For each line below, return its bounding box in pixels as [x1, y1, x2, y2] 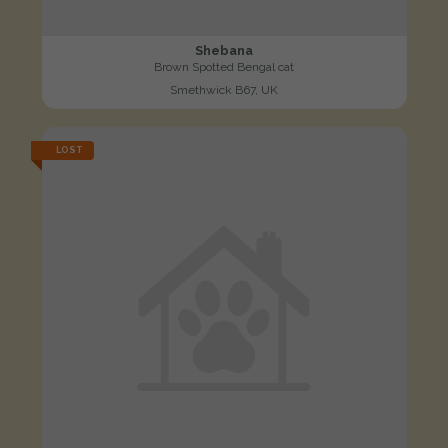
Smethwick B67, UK [170, 83, 278, 98]
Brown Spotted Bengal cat [154, 60, 294, 75]
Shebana [195, 43, 253, 59]
